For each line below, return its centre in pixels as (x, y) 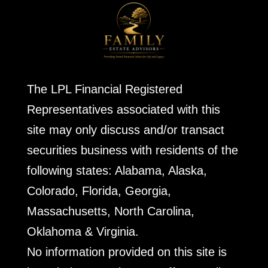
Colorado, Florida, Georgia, (99, 191)
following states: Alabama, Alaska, (117, 171)
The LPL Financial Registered (104, 89)
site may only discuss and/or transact (125, 130)
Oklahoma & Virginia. (83, 232)
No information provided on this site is (127, 252)
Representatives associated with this (123, 110)
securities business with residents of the (132, 150)
